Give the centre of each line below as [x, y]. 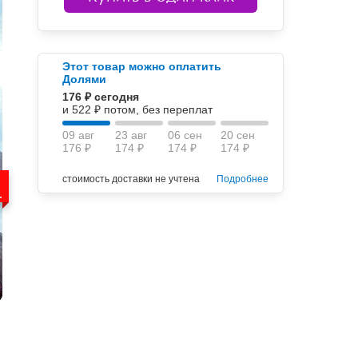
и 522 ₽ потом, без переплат [138, 109]
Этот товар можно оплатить [142, 66]
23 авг [131, 135]
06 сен [185, 135]
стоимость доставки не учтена [131, 179]
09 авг [79, 135]
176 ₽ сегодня [101, 97]
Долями [85, 79]
